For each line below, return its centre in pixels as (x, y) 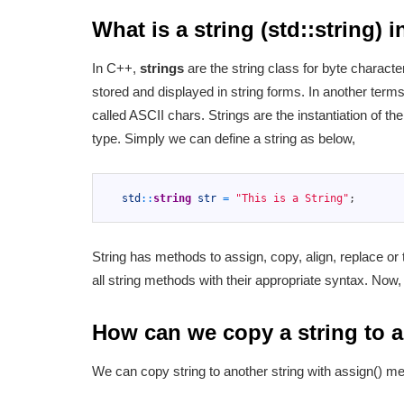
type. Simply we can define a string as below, (224, 139)
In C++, (116, 69)
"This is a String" (292, 199)
